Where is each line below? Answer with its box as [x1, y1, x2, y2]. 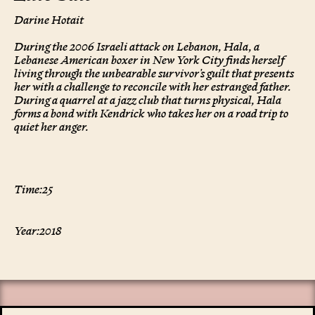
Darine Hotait [14, 12, 84, 28]
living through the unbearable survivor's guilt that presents [14, 65, 294, 82]
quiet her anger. [14, 119, 89, 135]
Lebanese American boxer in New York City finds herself [14, 52, 284, 68]
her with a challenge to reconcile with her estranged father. [14, 79, 291, 95]
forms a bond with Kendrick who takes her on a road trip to [14, 105, 288, 122]
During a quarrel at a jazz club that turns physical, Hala [14, 92, 281, 108]
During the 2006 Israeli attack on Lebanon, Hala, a [14, 39, 259, 55]
